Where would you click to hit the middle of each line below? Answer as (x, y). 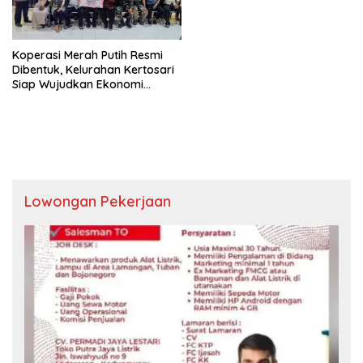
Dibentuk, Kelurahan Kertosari (93, 70)
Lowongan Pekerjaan (98, 202)
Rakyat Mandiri (53, 99)
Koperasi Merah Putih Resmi (88, 56)
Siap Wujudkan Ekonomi (78, 85)
